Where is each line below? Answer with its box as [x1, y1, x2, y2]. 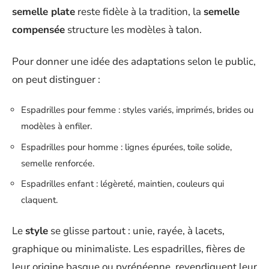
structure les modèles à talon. [65, 23, 202, 37]
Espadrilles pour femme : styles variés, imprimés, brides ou [21, 104, 253, 116]
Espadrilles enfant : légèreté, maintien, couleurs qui [21, 178, 224, 190]
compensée [12, 23, 65, 37]
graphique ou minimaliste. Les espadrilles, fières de [12, 241, 245, 256]
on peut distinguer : [12, 72, 100, 86]
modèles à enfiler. [21, 120, 92, 133]
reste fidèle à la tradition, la [75, 5, 204, 19]
